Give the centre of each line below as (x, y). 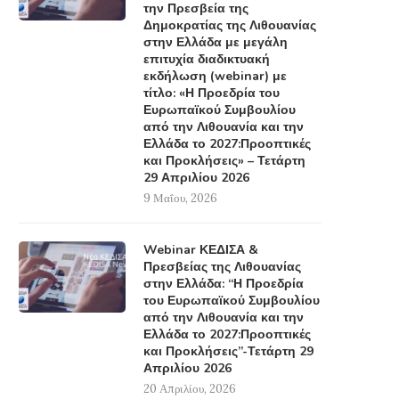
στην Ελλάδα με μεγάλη (216, 43)
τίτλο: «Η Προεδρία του (212, 94)
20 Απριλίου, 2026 (190, 389)
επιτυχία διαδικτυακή (207, 60)
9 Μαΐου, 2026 (180, 199)
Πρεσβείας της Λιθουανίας (222, 267)
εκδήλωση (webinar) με (215, 77)
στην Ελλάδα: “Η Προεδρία (224, 284)
